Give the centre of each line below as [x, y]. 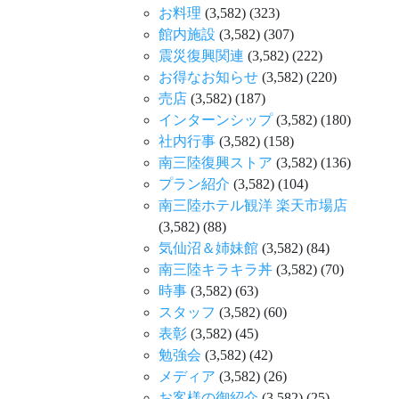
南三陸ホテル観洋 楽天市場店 [253, 205]
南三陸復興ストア [216, 162]
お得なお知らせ [208, 77]
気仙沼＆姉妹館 [208, 248]
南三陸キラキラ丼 [216, 269]
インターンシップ [216, 119]
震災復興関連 [201, 55]
